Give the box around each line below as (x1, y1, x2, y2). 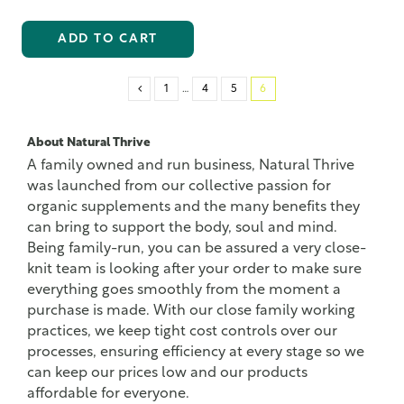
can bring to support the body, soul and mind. (27, 221, 337, 236)
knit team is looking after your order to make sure (27, 262, 362, 278)
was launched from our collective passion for (27, 179, 331, 195)
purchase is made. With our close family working (27, 304, 355, 319)
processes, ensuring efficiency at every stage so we (27, 345, 364, 361)
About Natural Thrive (27, 137, 151, 150)
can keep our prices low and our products (27, 366, 308, 381)
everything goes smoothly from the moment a (27, 283, 341, 298)
